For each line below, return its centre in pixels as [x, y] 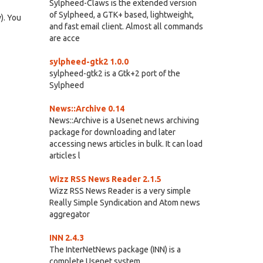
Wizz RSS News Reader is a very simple [120, 191]
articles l [65, 156]
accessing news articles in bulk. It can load [126, 144]
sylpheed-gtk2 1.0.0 [89, 62]
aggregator [69, 214]
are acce [64, 38]
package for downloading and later [112, 132]
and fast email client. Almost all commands [126, 26]
